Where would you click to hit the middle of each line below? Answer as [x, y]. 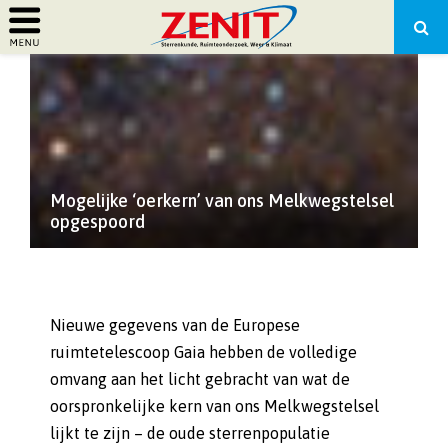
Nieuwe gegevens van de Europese [175, 325]
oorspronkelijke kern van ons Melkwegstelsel [214, 406]
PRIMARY [76, 55]
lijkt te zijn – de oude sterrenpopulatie [190, 433]
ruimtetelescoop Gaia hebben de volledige [203, 352]
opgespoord [97, 221]
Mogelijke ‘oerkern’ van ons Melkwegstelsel [222, 200]
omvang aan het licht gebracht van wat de [200, 379]
